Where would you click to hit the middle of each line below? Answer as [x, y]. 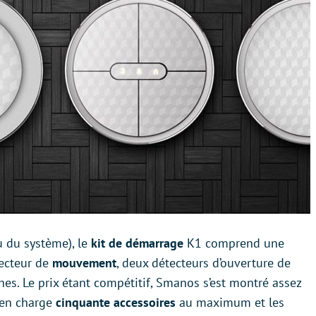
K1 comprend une [234, 243]
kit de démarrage [135, 243]
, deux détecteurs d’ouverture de [203, 263]
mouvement [84, 263]
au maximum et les [230, 302]
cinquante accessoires [116, 302]
